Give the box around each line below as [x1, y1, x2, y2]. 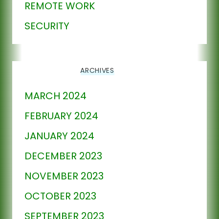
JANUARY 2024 [24, 129, 94, 143]
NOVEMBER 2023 [24, 169, 104, 183]
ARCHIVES [80, 65, 114, 75]
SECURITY [24, 19, 69, 33]
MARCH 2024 [24, 88, 87, 103]
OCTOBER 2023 [24, 189, 96, 203]
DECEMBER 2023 [24, 149, 102, 163]
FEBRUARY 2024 [24, 109, 98, 123]
